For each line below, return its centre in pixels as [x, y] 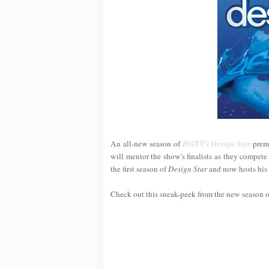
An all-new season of [147, 143]
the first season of [139, 168]
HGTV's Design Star [216, 143]
